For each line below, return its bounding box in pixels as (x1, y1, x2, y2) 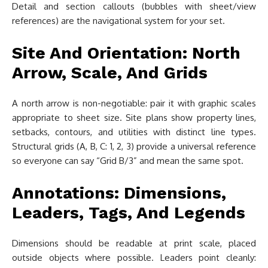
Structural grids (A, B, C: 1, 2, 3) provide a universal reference (12, 141, 256, 152)
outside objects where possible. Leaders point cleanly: (12, 252, 256, 263)
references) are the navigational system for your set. (12, 15, 225, 26)
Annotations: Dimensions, (12, 183, 226, 203)
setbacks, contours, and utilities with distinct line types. (12, 126, 256, 138)
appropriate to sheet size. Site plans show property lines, (12, 112, 256, 123)
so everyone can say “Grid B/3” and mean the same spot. (12, 155, 243, 166)
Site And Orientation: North (12, 43, 240, 63)
